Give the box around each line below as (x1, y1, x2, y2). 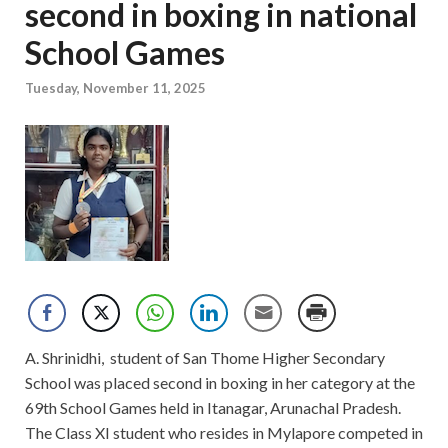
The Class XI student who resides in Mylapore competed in (25, 423, 423, 443)
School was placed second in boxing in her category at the (25, 373, 415, 393)
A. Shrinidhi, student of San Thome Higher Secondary (25, 348, 385, 368)
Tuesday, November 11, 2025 (25, 80, 206, 97)
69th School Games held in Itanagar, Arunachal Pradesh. (25, 398, 401, 418)
